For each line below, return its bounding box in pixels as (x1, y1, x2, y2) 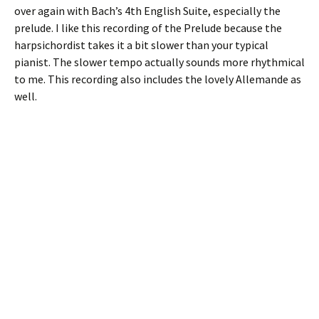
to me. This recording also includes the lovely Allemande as (14, 72, 301, 86)
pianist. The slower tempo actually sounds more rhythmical (14, 55, 305, 69)
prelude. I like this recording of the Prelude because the (14, 21, 282, 35)
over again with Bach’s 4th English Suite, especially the (14, 4, 281, 18)
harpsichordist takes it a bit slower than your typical (14, 38, 268, 52)
